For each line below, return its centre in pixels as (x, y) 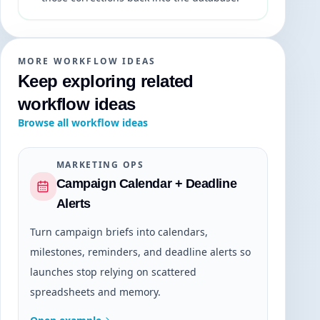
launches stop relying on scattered (113, 272)
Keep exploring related (106, 81)
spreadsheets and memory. (95, 292)
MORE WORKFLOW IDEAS (87, 61)
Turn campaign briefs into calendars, (119, 232)
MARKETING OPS (100, 165)
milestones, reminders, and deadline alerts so (140, 252)
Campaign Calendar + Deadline (146, 184)
